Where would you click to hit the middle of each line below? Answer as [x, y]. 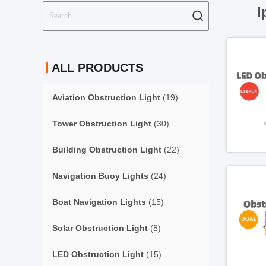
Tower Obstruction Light [102, 123]
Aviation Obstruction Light [106, 97]
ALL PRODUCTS [97, 68]
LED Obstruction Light [98, 254]
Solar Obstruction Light [100, 228]
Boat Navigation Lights [99, 202]
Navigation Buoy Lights [100, 176]
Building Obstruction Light [107, 150]
